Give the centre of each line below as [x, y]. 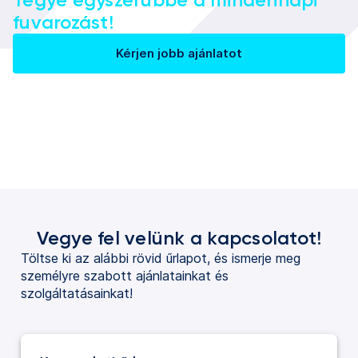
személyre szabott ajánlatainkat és [125, 276]
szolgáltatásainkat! [77, 293]
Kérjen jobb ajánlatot [179, 53]
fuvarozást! [63, 22]
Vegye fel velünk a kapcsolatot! [179, 238]
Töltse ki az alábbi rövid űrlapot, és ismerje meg [161, 258]
